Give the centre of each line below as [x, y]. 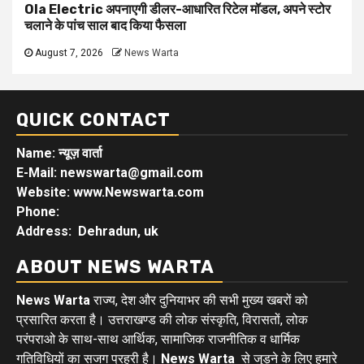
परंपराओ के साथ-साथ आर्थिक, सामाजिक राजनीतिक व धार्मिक [158, 339]
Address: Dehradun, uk [87, 231]
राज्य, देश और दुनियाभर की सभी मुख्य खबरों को [199, 300]
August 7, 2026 [68, 52]
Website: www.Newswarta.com [110, 192]
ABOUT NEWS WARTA [115, 266]
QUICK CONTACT [93, 119]
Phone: [39, 211]
